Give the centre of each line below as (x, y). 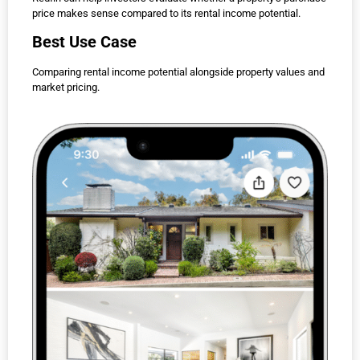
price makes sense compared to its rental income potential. (166, 13)
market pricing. (66, 88)
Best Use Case (84, 42)
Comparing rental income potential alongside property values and (178, 72)
